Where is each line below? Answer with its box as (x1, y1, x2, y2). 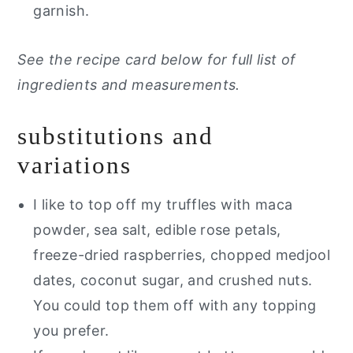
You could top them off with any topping (33, 297, 317, 314)
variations (17, 151, 132, 180)
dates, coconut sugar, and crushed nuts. (33, 272, 313, 289)
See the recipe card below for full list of (17, 51, 296, 69)
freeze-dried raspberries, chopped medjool (33, 247, 331, 264)
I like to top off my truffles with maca (33, 196, 293, 214)
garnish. (33, 2, 90, 20)
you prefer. (33, 322, 110, 340)
